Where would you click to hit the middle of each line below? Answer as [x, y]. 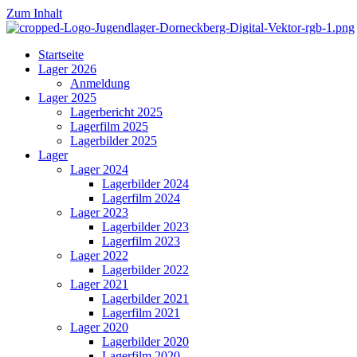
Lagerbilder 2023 [145, 227]
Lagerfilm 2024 [141, 198]
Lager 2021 [99, 284]
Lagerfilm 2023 [141, 241]
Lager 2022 [99, 255]
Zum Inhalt [34, 13]
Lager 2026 [67, 69]
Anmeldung [100, 83]
